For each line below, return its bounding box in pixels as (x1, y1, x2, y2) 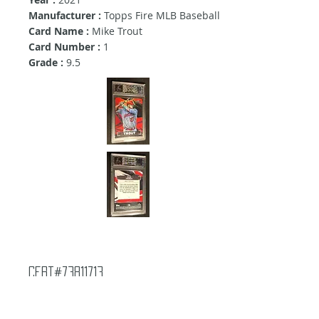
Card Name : (28, 24, 92, 38)
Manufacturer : (28, 9, 101, 23)
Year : (28, 297, 56, 311)
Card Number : (28, 40, 100, 54)
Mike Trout (92, 24, 142, 38)
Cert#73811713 (28, 266, 103, 278)
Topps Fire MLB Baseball (101, 9, 220, 23)
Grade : (28, 56, 63, 70)
